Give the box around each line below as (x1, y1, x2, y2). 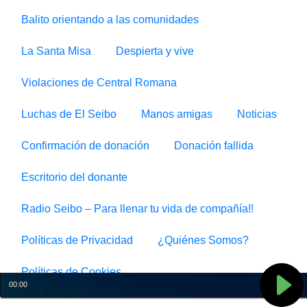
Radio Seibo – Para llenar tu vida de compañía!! (21, 202, 254, 214)
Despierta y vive (116, 45, 194, 57)
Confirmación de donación (21, 139, 149, 151)
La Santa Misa (21, 45, 91, 57)
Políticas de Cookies (21, 265, 121, 278)
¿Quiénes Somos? (158, 234, 249, 246)
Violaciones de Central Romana (21, 76, 177, 88)
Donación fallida (174, 139, 254, 151)
